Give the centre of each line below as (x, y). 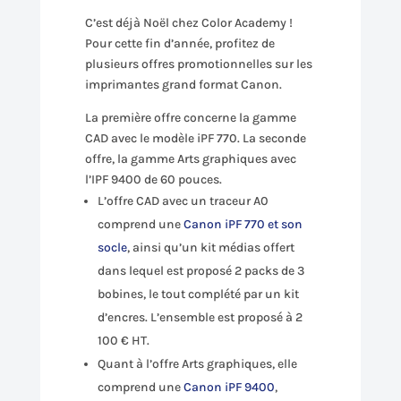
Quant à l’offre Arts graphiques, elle (197, 364)
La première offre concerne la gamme (190, 118)
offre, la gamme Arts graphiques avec (190, 159)
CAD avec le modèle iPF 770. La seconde (195, 138)
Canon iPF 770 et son (243, 224)
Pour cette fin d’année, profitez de (179, 43)
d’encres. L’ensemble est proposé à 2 (200, 317)
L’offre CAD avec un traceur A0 (183, 201)
